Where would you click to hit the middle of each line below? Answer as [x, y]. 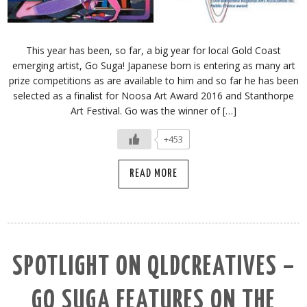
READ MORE [153, 173]
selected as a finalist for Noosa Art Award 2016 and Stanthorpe [153, 95]
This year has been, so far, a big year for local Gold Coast [153, 50]
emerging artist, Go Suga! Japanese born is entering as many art [153, 65]
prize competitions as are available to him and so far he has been [153, 80]
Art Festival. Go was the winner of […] [153, 110]
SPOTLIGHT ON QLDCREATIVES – [153, 267]
